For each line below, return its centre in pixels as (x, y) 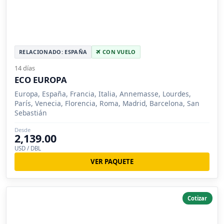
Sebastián (31, 113)
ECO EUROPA (41, 80)
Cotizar (197, 198)
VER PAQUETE (112, 162)
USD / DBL (28, 148)
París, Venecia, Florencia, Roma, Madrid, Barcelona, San (107, 103)
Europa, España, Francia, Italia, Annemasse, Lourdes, (103, 94)
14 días (25, 68)
